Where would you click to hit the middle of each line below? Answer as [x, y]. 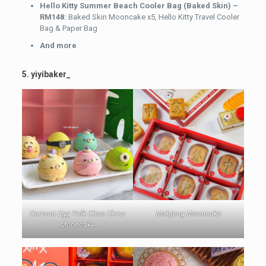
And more [58, 45]
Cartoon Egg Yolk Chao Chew [77, 214]
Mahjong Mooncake [189, 214]
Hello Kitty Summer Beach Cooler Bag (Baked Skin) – [139, 6]
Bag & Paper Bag [68, 28]
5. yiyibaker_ [46, 74]
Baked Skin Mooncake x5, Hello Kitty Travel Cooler [153, 17]
